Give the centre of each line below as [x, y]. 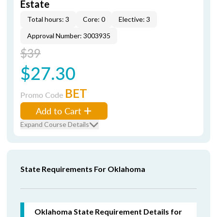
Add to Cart [59, 111]
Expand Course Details [55, 124]
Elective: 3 [134, 19]
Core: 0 [94, 19]
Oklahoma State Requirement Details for [108, 211]
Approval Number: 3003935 [69, 36]
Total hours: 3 [48, 19]
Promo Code [43, 95]
